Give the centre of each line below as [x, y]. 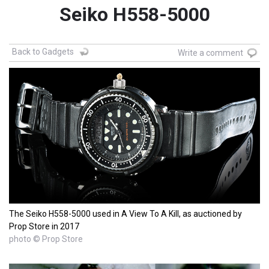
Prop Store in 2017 [44, 226]
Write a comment [210, 53]
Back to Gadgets [43, 52]
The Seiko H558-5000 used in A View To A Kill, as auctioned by [125, 213]
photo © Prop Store [46, 239]
